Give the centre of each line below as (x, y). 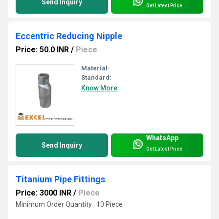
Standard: (96, 77)
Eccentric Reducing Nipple (69, 36)
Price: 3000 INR (44, 193)
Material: (95, 68)
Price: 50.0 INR (42, 49)
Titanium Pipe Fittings (60, 179)
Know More (99, 88)
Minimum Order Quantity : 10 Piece (69, 204)
